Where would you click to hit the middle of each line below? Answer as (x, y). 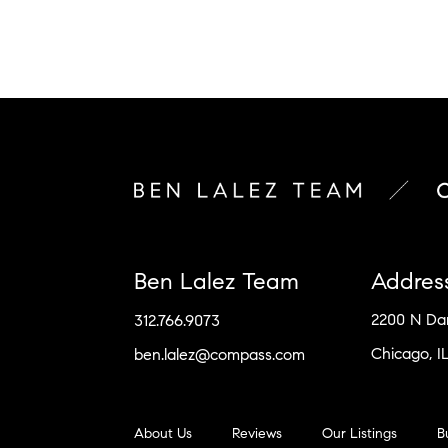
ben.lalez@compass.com (220, 354)
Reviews (257, 433)
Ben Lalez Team (217, 280)
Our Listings (360, 433)
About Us (163, 433)
